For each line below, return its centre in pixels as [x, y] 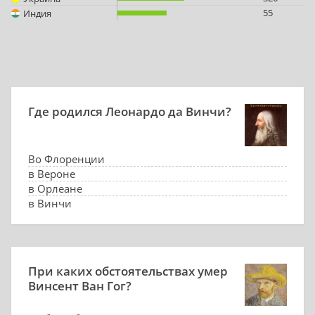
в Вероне [52, 174]
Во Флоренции [66, 159]
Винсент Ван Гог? [80, 286]
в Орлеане [55, 188]
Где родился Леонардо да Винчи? [130, 111]
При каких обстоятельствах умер [128, 271]
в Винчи [50, 203]
